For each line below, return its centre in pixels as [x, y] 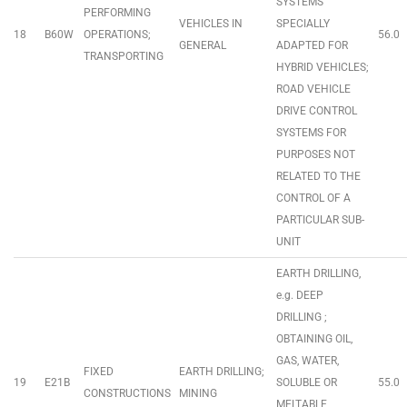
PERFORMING [117, 13]
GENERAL [203, 45]
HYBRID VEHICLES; [323, 67]
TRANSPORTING [124, 56]
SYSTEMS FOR [311, 133]
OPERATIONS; [117, 35]
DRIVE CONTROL [317, 111]
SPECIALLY [303, 24]
